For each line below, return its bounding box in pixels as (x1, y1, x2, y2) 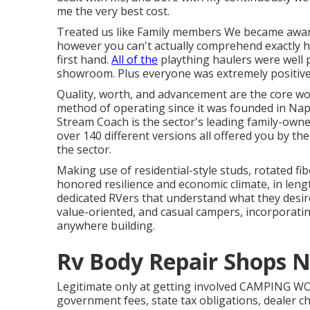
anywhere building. (57, 218, 155, 233)
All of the (111, 52, 158, 67)
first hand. (57, 52, 111, 67)
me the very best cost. (57, 3, 170, 19)
